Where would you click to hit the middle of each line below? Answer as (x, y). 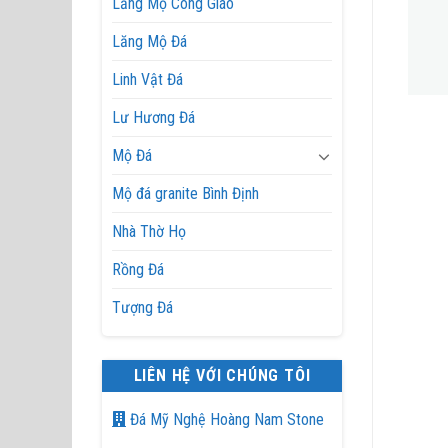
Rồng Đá (138, 269)
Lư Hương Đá (153, 117)
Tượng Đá (142, 307)
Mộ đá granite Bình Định (185, 193)
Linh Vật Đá (147, 79)
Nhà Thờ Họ (149, 231)
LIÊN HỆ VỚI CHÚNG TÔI (222, 375)
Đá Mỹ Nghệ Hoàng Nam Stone (225, 419)
